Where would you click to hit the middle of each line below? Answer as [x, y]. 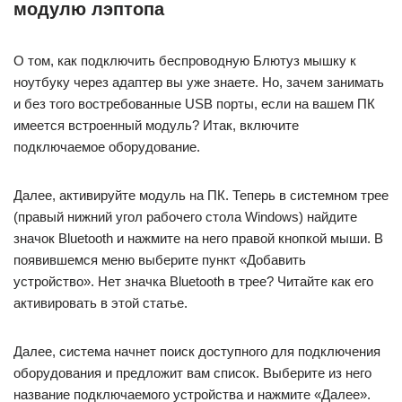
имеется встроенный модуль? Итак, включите [156, 125]
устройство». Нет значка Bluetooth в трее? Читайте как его [193, 281]
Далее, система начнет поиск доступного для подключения [197, 351]
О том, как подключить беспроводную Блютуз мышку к [185, 61]
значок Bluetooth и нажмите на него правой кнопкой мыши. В [198, 238]
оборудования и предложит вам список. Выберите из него [192, 373]
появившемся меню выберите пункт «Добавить [160, 260]
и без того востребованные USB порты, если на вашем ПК [194, 104]
